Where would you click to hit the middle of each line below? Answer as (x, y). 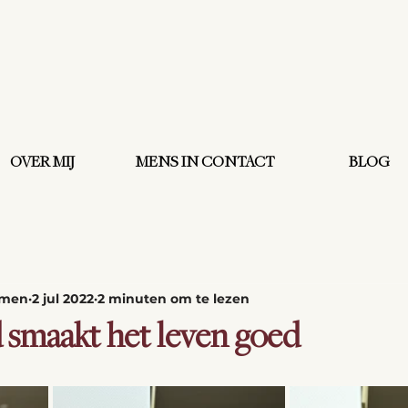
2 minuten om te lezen (173, 298)
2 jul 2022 (63, 298)
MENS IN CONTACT (205, 163)
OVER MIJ (42, 163)
